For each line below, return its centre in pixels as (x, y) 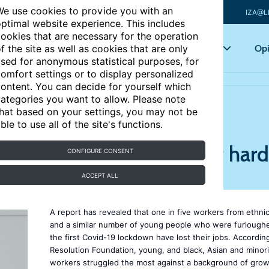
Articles (117, 48)
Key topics (193, 48)
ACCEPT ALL (100, 175)
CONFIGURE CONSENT (100, 151)
